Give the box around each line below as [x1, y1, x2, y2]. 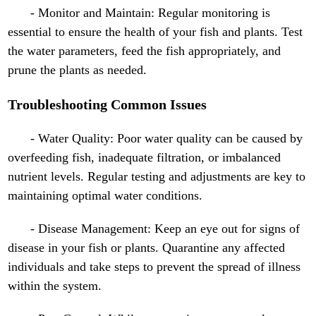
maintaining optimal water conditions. [8, 188, 203, 203]
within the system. [8, 279, 102, 293]
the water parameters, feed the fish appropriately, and [8, 44, 281, 59]
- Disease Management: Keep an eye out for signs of [30, 221, 300, 236]
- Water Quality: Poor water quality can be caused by [30, 131, 303, 146]
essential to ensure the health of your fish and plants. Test [8, 25, 303, 39]
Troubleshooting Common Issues [8, 97, 207, 113]
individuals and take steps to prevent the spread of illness [8, 260, 301, 274]
